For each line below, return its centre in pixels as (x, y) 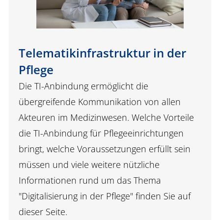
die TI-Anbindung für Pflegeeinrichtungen (101, 133)
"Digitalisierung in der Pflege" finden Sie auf (105, 196)
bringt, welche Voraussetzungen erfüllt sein (105, 149)
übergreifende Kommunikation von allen (100, 101)
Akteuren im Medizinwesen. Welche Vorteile (106, 117)
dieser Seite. (44, 211)
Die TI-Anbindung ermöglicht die (83, 86)
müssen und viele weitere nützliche (89, 164)
